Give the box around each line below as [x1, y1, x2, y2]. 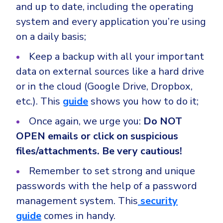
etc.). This [16, 95, 60, 109]
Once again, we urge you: [29, 114, 143, 128]
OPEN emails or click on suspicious [16, 129, 178, 143]
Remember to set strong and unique [29, 164, 195, 178]
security [138, 194, 178, 208]
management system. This [16, 194, 138, 208]
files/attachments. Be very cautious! [16, 144, 182, 158]
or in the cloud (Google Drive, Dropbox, [16, 80, 193, 94]
